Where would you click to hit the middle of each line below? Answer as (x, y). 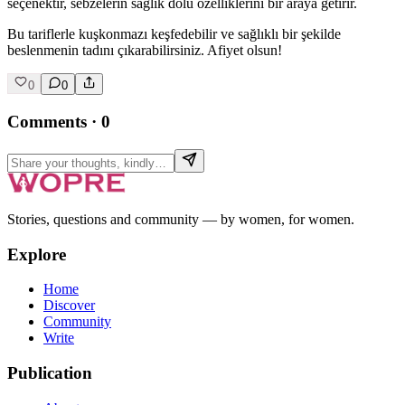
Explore (37, 254)
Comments (47, 122)
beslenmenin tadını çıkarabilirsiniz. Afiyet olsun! (145, 51)
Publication (50, 373)
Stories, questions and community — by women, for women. (181, 219)
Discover (69, 306)
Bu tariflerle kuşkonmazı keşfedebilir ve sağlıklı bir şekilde (174, 34)
